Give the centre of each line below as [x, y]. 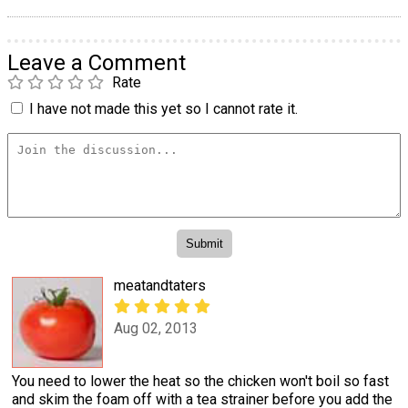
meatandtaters [160, 286]
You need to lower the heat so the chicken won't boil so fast [200, 382]
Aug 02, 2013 [156, 328]
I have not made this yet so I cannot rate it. [163, 108]
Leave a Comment [97, 62]
